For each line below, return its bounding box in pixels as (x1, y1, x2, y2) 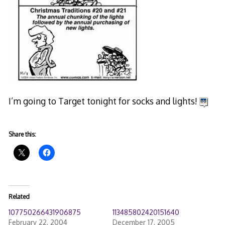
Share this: (8, 130, 36, 138)
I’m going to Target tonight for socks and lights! (8, 95, 199, 107)
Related (8, 192, 30, 200)
